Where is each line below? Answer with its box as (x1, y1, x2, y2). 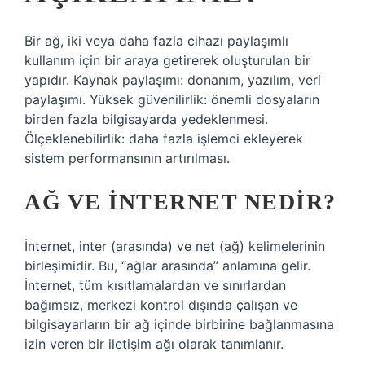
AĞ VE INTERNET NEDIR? (24, 189, 336, 214)
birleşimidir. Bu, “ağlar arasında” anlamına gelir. (24, 257, 310, 274)
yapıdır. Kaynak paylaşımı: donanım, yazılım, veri (24, 72, 321, 88)
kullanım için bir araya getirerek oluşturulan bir (24, 52, 310, 68)
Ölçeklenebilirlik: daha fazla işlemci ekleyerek (24, 130, 303, 147)
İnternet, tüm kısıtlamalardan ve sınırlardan (24, 277, 286, 293)
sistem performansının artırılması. (24, 150, 230, 166)
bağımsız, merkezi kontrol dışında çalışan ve (24, 297, 297, 313)
